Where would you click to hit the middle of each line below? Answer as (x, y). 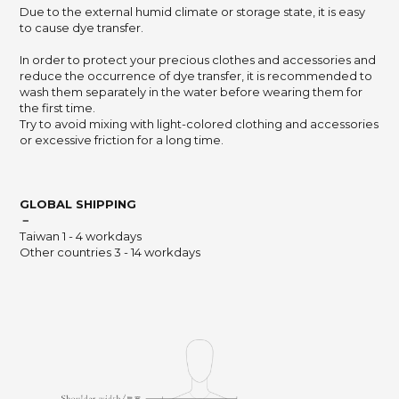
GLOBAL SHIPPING (78, 204)
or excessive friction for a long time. (122, 140)
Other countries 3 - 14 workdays (110, 252)
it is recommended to (309, 76)
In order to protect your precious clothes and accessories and (198, 60)
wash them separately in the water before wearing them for (191, 92)
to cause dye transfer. (83, 28)
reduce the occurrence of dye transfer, (133, 76)
